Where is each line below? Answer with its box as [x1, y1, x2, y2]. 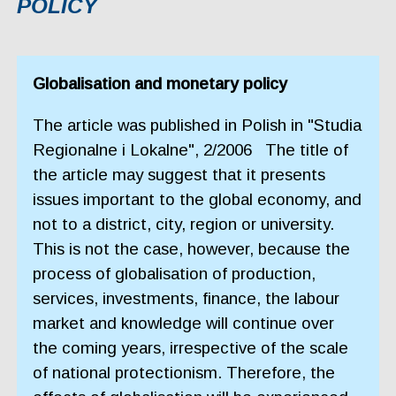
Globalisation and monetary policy [33, 74, 288, 94]
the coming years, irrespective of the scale [33, 338, 349, 357]
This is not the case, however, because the [33, 239, 351, 258]
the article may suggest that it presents [33, 164, 326, 184]
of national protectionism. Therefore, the [33, 362, 336, 382]
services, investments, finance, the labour [33, 288, 340, 308]
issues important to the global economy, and [33, 189, 362, 209]
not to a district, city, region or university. [33, 214, 335, 233]
